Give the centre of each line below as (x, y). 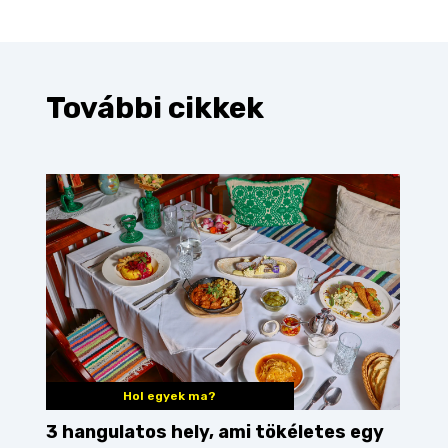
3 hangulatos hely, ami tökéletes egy (215, 432)
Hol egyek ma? (170, 396)
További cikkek (155, 108)
